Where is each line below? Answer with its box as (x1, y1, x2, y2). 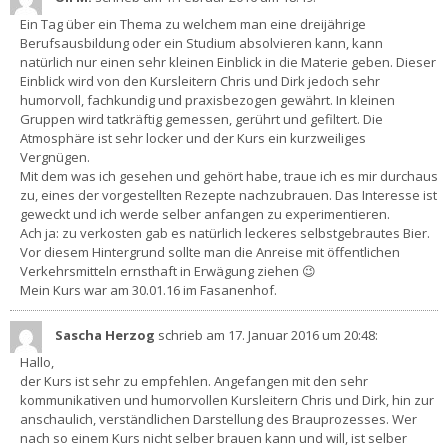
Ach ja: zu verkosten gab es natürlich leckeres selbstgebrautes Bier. (20, 223, 430, 242)
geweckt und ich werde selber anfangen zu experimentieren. (20, 204, 390, 223)
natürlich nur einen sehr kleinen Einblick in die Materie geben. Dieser (20, 52, 436, 71)
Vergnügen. (20, 147, 90, 166)
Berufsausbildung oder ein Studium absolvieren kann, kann (20, 33, 383, 52)
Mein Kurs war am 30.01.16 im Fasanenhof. (20, 280, 277, 299)
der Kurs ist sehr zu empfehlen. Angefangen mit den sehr (20, 371, 368, 390)
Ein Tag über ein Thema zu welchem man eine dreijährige (20, 14, 366, 33)
